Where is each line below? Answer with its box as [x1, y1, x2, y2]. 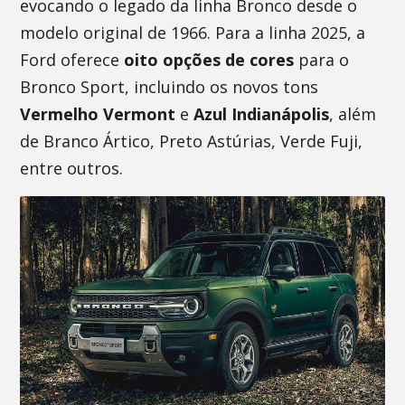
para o [294, 49, 350, 71]
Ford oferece [20, 49, 125, 71]
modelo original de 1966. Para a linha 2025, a [20, 22, 366, 43]
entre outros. [20, 157, 124, 179]
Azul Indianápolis [193, 103, 330, 125]
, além [329, 103, 377, 125]
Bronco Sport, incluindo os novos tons [20, 76, 319, 98]
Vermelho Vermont [20, 103, 176, 125]
